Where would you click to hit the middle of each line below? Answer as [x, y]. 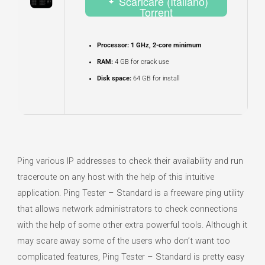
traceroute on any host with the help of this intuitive [116, 177]
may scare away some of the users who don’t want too [124, 241]
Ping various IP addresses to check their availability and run [130, 161]
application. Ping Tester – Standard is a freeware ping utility [131, 193]
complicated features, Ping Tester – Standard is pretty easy [131, 257]
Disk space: [114, 79]
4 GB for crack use [141, 62]
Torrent [156, 12]
